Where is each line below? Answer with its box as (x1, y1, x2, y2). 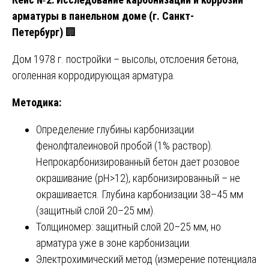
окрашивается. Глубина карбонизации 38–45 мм (36, 187, 243, 201)
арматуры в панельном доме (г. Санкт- (12, 9, 194, 22)
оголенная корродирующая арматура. (12, 68, 175, 82)
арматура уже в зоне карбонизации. (36, 236, 192, 249)
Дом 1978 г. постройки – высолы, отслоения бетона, (12, 52, 238, 65)
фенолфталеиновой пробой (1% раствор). (36, 139, 213, 152)
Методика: (12, 95, 61, 109)
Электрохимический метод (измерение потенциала (36, 252, 256, 265)
